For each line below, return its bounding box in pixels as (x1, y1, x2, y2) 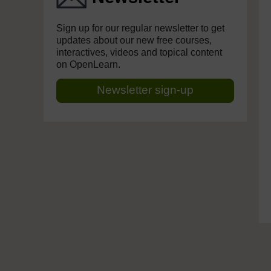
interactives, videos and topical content (56, 47, 222, 57)
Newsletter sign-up (97, 83, 194, 96)
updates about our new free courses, (56, 35, 212, 45)
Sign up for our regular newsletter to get (56, 23, 224, 33)
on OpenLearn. (56, 59, 120, 70)
